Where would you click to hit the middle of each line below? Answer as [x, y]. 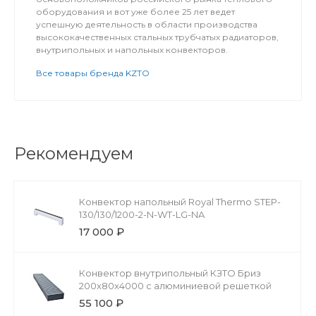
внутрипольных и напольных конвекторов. [132, 49]
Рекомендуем [74, 153]
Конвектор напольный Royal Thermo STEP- [180, 201]
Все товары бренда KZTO [93, 73]
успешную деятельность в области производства [147, 24]
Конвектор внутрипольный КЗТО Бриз [170, 273]
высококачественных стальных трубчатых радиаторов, [157, 37]
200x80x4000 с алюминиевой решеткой [175, 285]
